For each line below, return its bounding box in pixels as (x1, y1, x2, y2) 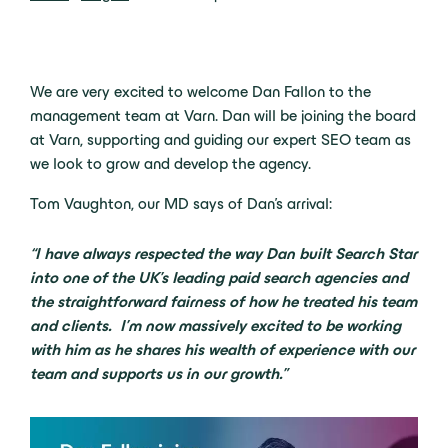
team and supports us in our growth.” (30, 365, 287, 382)
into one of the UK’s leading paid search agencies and (30, 269, 408, 286)
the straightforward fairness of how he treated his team (30, 293, 417, 310)
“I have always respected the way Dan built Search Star (30, 245, 417, 262)
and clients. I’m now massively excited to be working (30, 317, 401, 334)
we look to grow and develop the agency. (30, 155, 315, 172)
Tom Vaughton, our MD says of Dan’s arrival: (30, 195, 332, 212)
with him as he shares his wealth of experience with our (30, 341, 415, 358)
